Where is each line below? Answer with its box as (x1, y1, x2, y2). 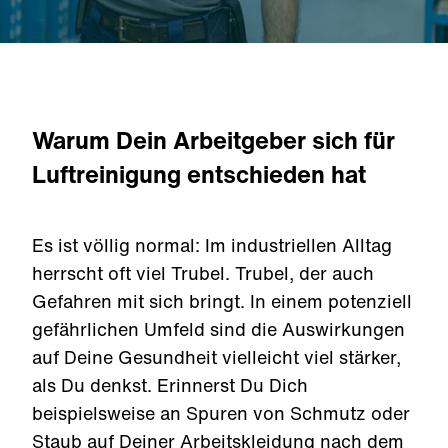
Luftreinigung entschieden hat (32, 156, 366, 192)
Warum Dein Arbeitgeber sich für (32, 122, 395, 158)
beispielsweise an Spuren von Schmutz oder (32, 400, 410, 426)
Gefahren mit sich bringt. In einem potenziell (32, 288, 412, 314)
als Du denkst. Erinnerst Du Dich (32, 372, 308, 398)
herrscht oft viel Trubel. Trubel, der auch (32, 260, 374, 286)
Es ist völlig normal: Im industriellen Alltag (32, 232, 392, 258)
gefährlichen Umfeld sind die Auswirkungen (32, 316, 405, 342)
